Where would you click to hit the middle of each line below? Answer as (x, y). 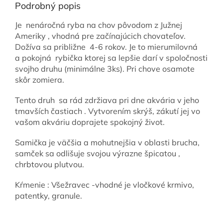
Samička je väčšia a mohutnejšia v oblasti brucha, (107, 143)
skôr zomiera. (40, 80)
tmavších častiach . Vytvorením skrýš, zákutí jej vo (108, 111)
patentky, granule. (49, 196)
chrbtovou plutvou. (50, 165)
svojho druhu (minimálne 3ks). (70, 69)
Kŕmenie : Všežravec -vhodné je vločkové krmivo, (105, 185)
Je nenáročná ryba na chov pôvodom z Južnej (99, 25)
